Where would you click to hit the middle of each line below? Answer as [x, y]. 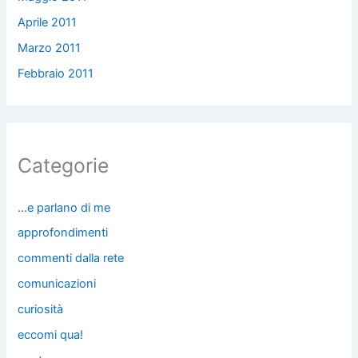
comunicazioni [57, 284]
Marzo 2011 [50, 48]
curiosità [41, 310]
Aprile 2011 [48, 23]
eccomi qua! [51, 335]
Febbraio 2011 [56, 73]
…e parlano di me [64, 207]
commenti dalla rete [71, 259]
